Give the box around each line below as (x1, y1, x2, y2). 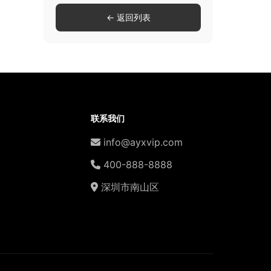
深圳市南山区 (98, 181, 160, 194)
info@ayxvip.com (100, 136, 183, 149)
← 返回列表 (106, 12, 151, 23)
